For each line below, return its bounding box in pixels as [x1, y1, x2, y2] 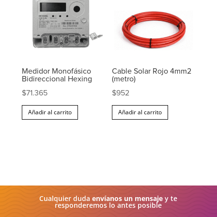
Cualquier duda [39, 193, 93, 203]
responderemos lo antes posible [55, 200, 162, 210]
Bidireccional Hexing [21, 75, 92, 83]
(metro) [112, 75, 136, 83]
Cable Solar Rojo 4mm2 [112, 67, 192, 75]
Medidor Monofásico [21, 67, 91, 75]
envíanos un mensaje [92, 193, 163, 203]
